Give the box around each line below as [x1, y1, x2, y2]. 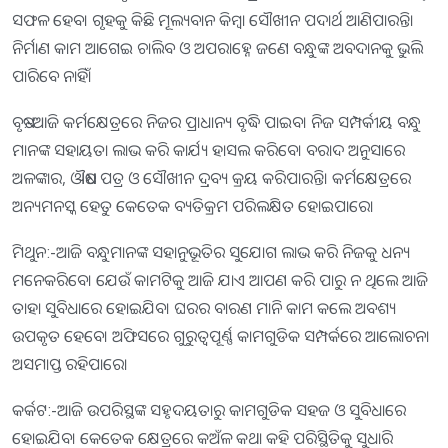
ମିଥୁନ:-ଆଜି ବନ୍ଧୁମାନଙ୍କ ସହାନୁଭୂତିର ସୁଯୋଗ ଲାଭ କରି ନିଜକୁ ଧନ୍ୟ [12, 240, 410, 263]
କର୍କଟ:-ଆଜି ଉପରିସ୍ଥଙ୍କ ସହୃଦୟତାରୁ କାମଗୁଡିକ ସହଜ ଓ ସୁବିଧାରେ [12, 398, 406, 421]
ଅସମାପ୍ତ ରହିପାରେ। [12, 352, 128, 375]
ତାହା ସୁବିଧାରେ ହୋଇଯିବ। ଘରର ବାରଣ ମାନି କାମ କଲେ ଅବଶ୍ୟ [12, 296, 396, 319]
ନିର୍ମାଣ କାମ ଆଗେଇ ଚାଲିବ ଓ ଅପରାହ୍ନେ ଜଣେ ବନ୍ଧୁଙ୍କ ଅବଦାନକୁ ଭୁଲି [12, 36, 423, 59]
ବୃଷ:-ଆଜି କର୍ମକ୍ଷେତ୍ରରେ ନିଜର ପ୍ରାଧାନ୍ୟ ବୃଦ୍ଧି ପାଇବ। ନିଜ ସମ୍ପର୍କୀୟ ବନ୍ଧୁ [12, 110, 421, 133]
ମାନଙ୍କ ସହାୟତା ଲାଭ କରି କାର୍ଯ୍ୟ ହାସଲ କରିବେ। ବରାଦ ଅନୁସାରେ [12, 138, 405, 161]
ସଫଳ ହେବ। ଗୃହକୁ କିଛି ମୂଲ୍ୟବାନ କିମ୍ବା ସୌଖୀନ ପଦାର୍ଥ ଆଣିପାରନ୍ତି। [12, 8, 414, 31]
